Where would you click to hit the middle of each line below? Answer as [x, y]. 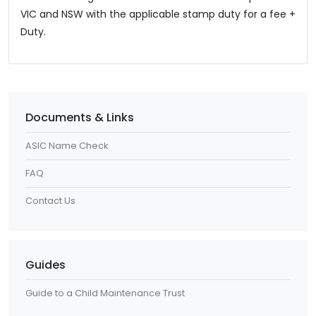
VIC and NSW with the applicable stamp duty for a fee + [158, 14]
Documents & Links [80, 117]
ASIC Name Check [67, 145]
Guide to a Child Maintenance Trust [105, 293]
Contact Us [50, 200]
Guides [45, 265]
